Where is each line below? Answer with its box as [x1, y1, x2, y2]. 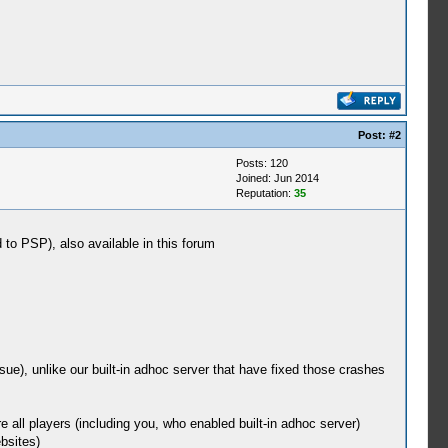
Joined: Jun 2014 [235, 172, 319, 184]
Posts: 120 [235, 157, 288, 169]
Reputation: [235, 187, 294, 199]
